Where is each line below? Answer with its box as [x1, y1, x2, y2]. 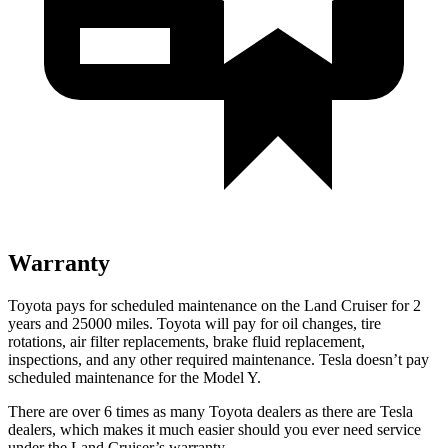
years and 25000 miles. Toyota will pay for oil [8, 314, 302, 332]
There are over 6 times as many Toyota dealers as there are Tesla [8, 402, 413, 420]
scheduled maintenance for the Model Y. [8, 368, 261, 386]
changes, [302, 314, 357, 332]
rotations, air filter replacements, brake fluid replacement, [8, 332, 365, 350]
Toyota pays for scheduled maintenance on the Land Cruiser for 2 [8, 296, 421, 314]
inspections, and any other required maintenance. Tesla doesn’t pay [8, 350, 429, 368]
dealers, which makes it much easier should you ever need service [8, 420, 421, 438]
